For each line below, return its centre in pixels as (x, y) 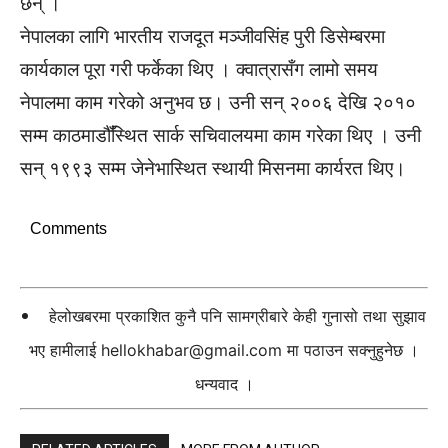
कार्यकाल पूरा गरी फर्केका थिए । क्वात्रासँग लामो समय (199, 69)
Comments (68, 228)
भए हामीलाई (65, 350)
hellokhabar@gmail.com (191, 350)
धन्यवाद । (224, 384)
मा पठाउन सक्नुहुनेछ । (350, 350)
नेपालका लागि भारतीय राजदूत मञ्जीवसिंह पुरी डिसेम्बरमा (202, 36)
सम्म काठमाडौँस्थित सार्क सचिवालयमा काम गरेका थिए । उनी (220, 135)
